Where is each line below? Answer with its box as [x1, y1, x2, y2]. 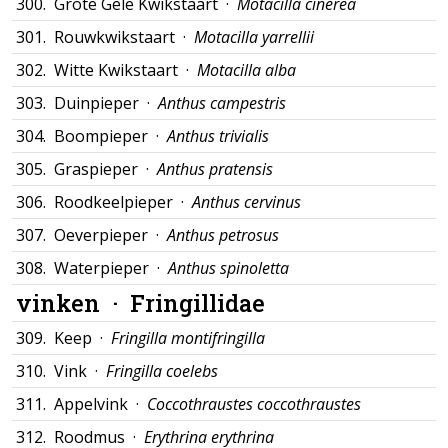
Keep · [54, 327, 111, 349]
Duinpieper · [54, 92, 158, 114]
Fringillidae [130, 287, 265, 318]
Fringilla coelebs [106, 360, 218, 382]
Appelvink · [54, 393, 147, 415]
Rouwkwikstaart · [54, 26, 194, 48]
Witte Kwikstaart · [54, 59, 197, 81]
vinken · [16, 287, 130, 318]
